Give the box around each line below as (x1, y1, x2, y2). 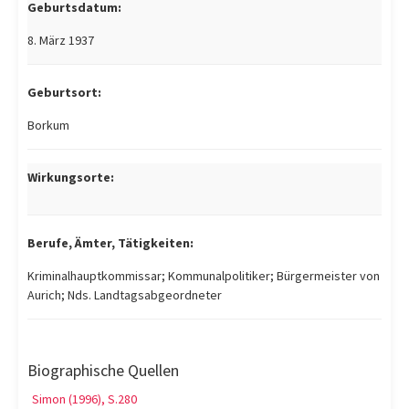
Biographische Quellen (27, 360, 179, 382)
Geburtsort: (27, 84, 101, 101)
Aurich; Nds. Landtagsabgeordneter (27, 287, 222, 304)
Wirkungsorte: (27, 169, 114, 186)
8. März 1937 (27, 32, 94, 49)
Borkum (27, 117, 69, 134)
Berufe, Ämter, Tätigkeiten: (27, 235, 194, 252)
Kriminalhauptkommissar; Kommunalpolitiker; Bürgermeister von (27, 267, 380, 285)
